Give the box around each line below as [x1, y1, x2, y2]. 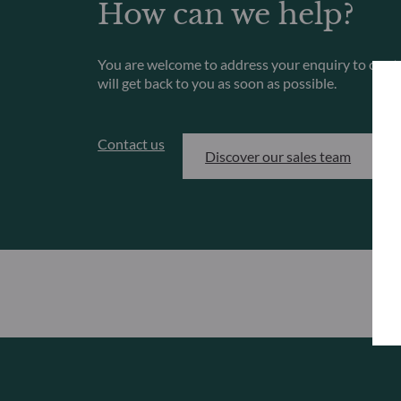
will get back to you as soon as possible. [98, 73, 337, 91]
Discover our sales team [205, 148, 352, 166]
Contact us [98, 135, 166, 153]
